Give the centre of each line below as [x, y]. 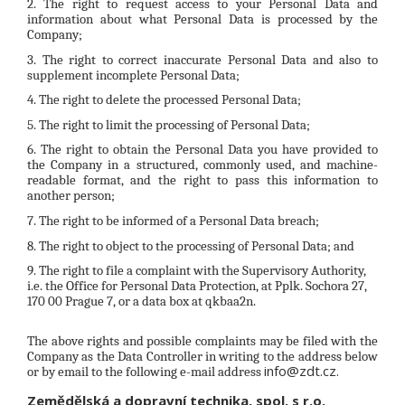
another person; [71, 196]
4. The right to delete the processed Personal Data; [164, 100]
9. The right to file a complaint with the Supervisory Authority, [197, 271]
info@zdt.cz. [301, 370]
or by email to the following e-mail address [146, 371]
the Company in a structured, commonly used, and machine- [202, 165]
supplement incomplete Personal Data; [133, 75]
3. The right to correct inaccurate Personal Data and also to [202, 59]
